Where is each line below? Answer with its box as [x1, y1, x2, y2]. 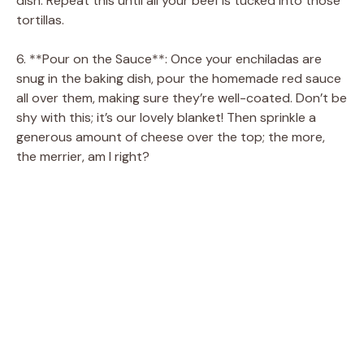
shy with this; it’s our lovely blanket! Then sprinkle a [16, 108, 316, 126]
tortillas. [16, 11, 64, 28]
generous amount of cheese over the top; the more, [16, 128, 325, 145]
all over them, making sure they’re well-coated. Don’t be [16, 89, 347, 106]
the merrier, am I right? [16, 147, 149, 165]
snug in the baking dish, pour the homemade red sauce [16, 69, 341, 87]
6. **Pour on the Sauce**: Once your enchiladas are [16, 50, 322, 67]
